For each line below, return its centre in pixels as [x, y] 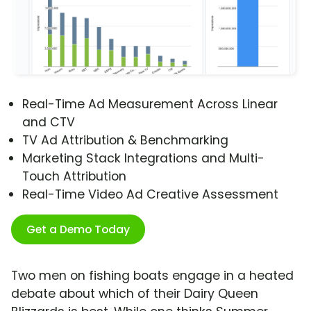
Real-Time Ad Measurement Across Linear [150, 104]
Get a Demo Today [78, 230]
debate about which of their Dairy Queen [135, 294]
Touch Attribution [74, 177]
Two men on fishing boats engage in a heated [152, 276]
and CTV [49, 123]
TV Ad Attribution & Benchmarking [125, 141]
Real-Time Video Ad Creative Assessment [150, 195]
